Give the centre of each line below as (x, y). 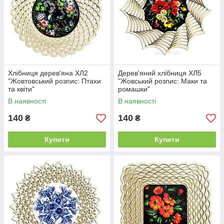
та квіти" (21, 89)
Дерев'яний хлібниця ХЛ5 (160, 73)
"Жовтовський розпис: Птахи (54, 81)
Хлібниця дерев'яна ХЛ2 (48, 73)
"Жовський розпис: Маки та (162, 81)
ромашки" (134, 89)
